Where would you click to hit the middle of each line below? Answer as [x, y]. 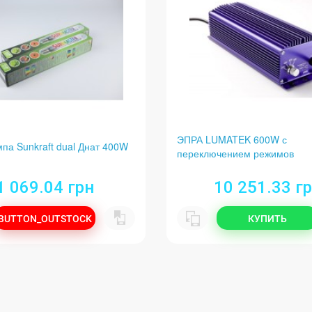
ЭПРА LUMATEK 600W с [232, 139]
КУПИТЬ [267, 219]
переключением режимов [235, 153]
